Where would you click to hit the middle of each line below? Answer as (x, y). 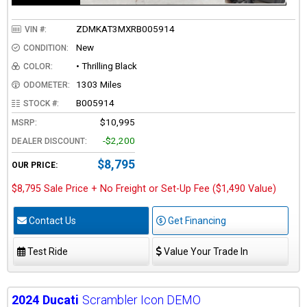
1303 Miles (99, 85)
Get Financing (196, 221)
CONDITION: (46, 48)
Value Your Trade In (205, 252)
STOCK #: (41, 104)
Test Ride (47, 252)
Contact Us (51, 221)
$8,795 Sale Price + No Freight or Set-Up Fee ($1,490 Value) (144, 189)
